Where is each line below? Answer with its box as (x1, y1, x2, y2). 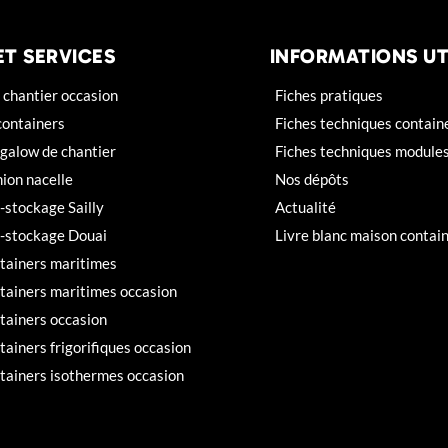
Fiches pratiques (274, 86, 383, 105)
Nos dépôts (274, 170, 349, 189)
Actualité (274, 198, 336, 217)
